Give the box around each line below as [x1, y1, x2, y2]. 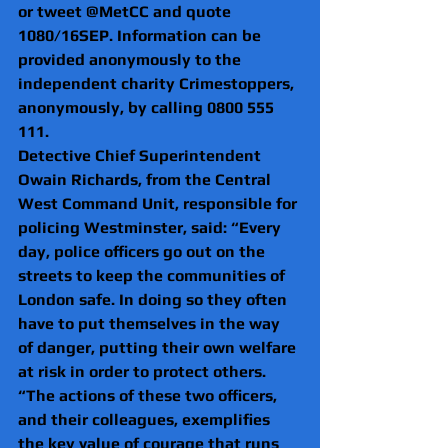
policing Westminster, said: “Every [18, 217, 285, 237]
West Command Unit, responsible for [18, 193, 301, 213]
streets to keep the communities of [18, 265, 289, 285]
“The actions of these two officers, [18, 385, 281, 405]
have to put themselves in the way [18, 313, 284, 333]
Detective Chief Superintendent [18, 145, 265, 165]
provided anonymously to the [18, 49, 245, 69]
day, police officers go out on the [18, 241, 269, 261]
